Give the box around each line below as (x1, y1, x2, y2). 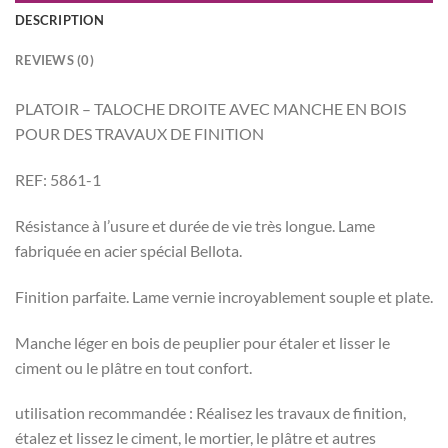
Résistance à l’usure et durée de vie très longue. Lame (15, 216, 375, 236)
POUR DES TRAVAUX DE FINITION (15, 124, 264, 144)
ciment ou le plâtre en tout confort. (15, 357, 252, 377)
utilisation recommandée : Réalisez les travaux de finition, (15, 403, 406, 423)
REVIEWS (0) (15, 52, 94, 69)
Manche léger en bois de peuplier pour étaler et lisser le (15, 332, 390, 352)
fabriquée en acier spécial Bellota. (15, 241, 242, 261)
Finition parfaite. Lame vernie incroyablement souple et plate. (15, 286, 433, 306)
